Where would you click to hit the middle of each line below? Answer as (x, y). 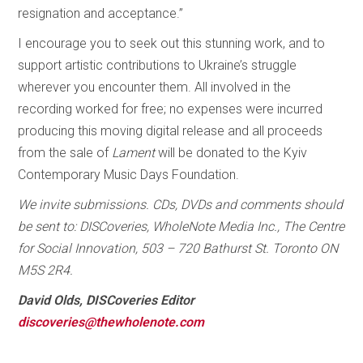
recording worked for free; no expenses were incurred (171, 109)
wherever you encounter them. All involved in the (155, 87)
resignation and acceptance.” (101, 13)
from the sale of (65, 152)
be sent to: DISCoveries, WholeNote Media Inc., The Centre (181, 226)
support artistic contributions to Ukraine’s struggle (158, 65)
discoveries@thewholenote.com (111, 322)
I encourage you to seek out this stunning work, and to (172, 43)
